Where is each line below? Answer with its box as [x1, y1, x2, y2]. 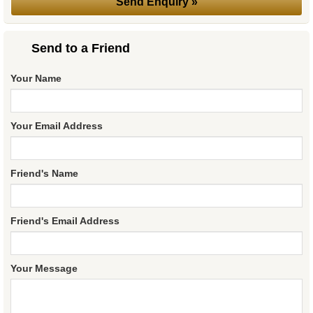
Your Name [10, 73, 61, 85]
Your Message [10, 263, 78, 275]
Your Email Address [10, 120, 103, 132]
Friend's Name [10, 168, 78, 180]
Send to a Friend [31, 41, 130, 56]
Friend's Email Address [10, 215, 119, 227]
